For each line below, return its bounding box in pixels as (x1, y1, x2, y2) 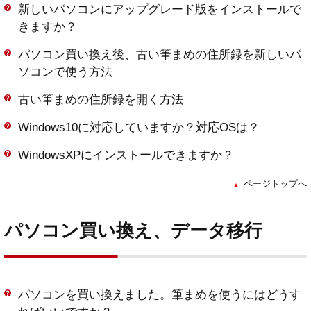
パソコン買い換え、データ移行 (4, 220, 262, 242)
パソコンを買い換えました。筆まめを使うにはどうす (18, 288, 301, 302)
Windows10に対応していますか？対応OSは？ (18, 121, 260, 135)
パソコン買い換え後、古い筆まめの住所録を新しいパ (18, 48, 301, 62)
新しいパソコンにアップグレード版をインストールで (18, 3, 301, 17)
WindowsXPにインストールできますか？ (18, 149, 234, 162)
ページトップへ (244, 178, 307, 190)
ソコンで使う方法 (18, 65, 112, 79)
